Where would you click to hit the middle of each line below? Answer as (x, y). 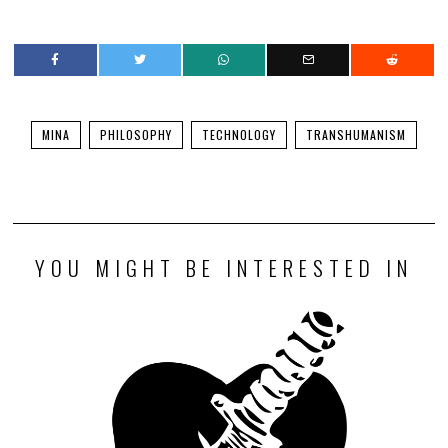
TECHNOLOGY (238, 134)
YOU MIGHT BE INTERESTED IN (223, 267)
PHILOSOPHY (135, 134)
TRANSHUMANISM (355, 134)
